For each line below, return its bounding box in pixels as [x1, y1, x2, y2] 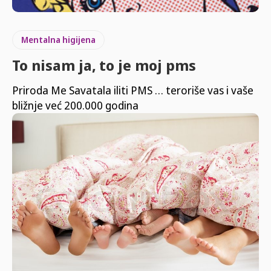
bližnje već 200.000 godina [12, 98, 139, 113]
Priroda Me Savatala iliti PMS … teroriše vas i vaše [12, 83, 253, 98]
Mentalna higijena [21, 34, 96, 46]
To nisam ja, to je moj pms [12, 55, 196, 76]
